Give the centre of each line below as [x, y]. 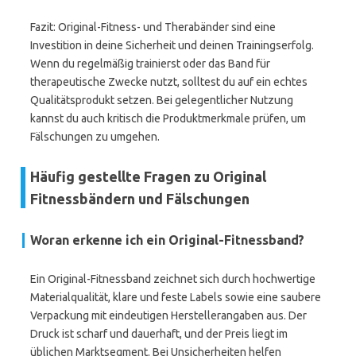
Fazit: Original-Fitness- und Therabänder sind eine [153, 27]
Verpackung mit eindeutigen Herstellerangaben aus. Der [168, 315]
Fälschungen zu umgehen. [95, 137]
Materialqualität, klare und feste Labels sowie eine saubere [176, 297]
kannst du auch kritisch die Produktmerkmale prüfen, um [168, 118]
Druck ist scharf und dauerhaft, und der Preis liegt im [159, 334]
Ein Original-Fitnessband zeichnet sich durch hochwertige [173, 279]
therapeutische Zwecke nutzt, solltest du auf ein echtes [169, 82]
